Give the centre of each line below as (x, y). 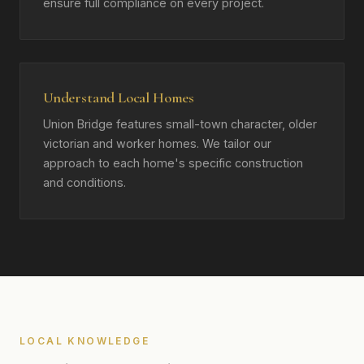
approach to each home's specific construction (173, 163)
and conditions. (84, 182)
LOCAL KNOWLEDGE (84, 341)
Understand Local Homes (119, 97)
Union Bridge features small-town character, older (180, 124)
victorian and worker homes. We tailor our (157, 143)
